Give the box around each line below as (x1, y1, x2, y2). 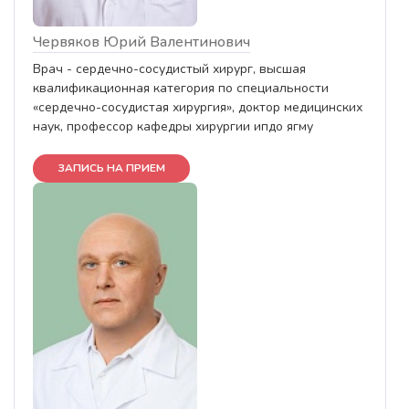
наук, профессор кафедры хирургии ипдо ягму (33, 117, 313, 135)
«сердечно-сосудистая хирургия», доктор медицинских (33, 98, 362, 116)
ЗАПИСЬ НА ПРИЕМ (58, 160, 165, 175)
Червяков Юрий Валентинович (33, 31, 250, 52)
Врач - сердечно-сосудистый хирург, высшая (33, 59, 306, 78)
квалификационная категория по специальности (33, 79, 329, 97)
